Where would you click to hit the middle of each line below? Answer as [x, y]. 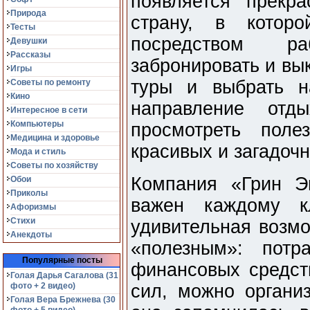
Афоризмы [33, 207]
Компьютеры [37, 124]
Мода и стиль [38, 152]
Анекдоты [31, 235]
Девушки [29, 41]
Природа [28, 13]
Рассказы [30, 55]
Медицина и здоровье [55, 138]
